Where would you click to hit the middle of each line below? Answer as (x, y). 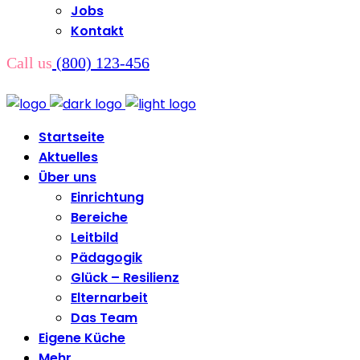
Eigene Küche (82, 338)
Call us (29, 63)
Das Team (104, 318)
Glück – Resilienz (125, 278)
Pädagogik (106, 258)
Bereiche (99, 217)
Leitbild (94, 237)
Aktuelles (68, 157)
